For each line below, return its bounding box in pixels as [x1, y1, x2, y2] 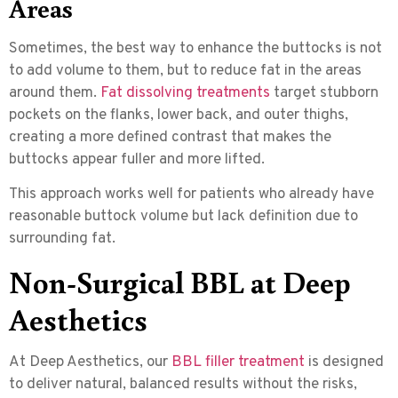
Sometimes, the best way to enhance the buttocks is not [9, 38, 382, 59]
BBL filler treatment [171, 353, 305, 373]
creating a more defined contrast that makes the [9, 127, 331, 147]
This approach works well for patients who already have [9, 185, 374, 205]
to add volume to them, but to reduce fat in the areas [9, 60, 362, 81]
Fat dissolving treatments [100, 83, 270, 103]
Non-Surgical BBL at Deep [9, 261, 350, 302]
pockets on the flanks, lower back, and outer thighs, [9, 105, 348, 125]
